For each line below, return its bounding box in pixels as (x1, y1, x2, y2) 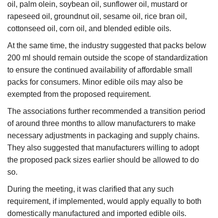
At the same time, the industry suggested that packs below (7, 41, 206, 50)
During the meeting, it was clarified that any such (7, 185, 174, 194)
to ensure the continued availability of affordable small (7, 66, 192, 74)
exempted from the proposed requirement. (7, 90, 151, 99)
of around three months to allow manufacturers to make (7, 119, 196, 128)
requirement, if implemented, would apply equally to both (7, 197, 201, 206)
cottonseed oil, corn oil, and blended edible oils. (7, 24, 171, 33)
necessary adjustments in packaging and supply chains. (7, 131, 200, 140)
